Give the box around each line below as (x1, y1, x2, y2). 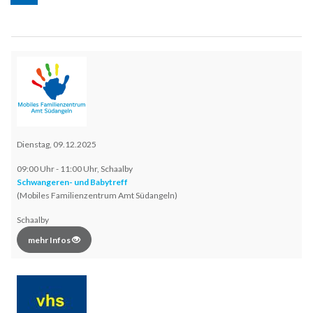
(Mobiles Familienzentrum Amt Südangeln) (17, 190, 177, 201)
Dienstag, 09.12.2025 (17, 139, 96, 150)
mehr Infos (28, 235, 72, 246)
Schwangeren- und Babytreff (17, 177, 128, 188)
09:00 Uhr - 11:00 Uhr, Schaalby (17, 163, 133, 175)
